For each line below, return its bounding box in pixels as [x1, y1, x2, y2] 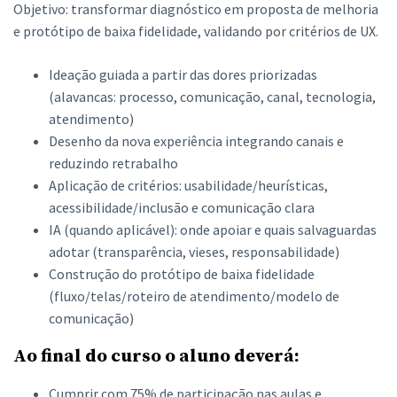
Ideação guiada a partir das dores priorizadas [49, 66, 317, 83]
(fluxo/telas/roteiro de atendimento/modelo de [49, 287, 339, 305]
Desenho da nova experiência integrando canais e [49, 132, 344, 150]
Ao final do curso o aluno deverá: [13, 345, 300, 368]
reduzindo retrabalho [49, 154, 178, 172]
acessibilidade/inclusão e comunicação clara [49, 198, 315, 216]
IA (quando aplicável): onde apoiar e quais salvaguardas [49, 221, 377, 238]
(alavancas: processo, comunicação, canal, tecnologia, [49, 88, 376, 105]
